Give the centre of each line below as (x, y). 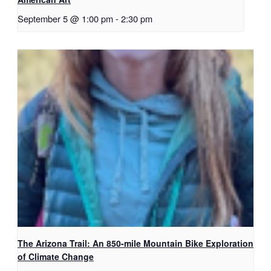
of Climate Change (56, 256)
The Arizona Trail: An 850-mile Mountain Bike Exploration (135, 243)
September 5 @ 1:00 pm (65, 19)
